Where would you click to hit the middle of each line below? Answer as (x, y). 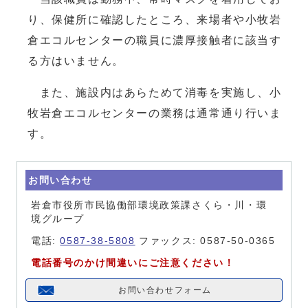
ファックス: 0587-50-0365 (205, 241)
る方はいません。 (76, 60)
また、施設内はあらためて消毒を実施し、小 (155, 92)
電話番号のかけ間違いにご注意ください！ (133, 263)
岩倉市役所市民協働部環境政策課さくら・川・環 (149, 205)
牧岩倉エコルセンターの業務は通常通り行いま (155, 113)
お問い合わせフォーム (165, 290)
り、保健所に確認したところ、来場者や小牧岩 (155, 19)
